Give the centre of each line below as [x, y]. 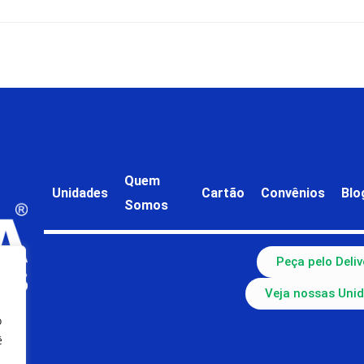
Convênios [293, 193]
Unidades [80, 193]
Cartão [223, 193]
